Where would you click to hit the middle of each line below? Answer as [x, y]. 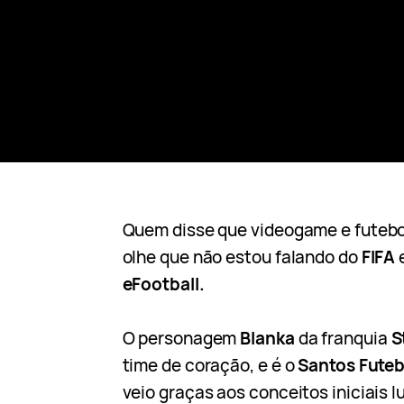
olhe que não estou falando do [242, 257]
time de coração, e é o [210, 366]
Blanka [267, 339]
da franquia [343, 339]
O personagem [181, 339]
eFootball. [163, 284]
